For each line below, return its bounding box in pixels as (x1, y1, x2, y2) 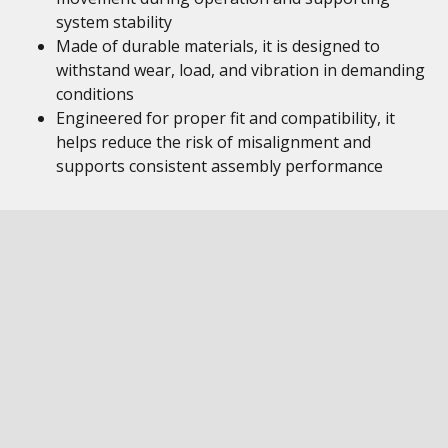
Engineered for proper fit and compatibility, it (56, 107, 395, 129)
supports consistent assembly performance (56, 155, 383, 177)
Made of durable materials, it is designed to (56, 35, 380, 57)
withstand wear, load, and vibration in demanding (56, 59, 425, 81)
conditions (56, 83, 134, 105)
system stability (56, 11, 172, 33)
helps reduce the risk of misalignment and (56, 131, 371, 153)
